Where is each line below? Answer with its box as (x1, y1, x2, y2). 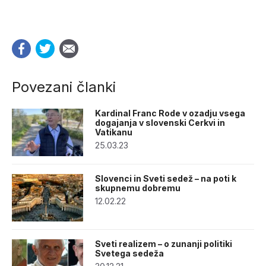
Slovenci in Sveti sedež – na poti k (95, 173, 236, 184)
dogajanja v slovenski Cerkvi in (95, 118, 225, 128)
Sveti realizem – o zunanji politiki (95, 239, 232, 249)
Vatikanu (95, 127, 132, 138)
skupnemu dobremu (95, 183, 180, 194)
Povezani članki (12, 78, 116, 96)
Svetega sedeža (95, 248, 164, 259)
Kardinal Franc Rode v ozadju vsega (95, 108, 245, 119)
